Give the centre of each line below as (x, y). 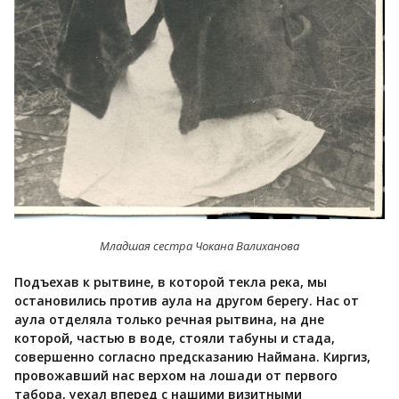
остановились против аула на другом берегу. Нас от (187, 301)
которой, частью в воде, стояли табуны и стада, (175, 338)
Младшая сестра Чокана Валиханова (199, 246)
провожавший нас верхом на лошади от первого (176, 376)
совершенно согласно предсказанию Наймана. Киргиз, (192, 357)
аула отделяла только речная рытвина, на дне (169, 320)
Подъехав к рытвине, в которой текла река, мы (171, 282)
